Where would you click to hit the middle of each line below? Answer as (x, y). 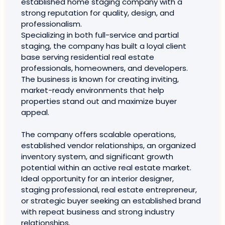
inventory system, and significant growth (97, 156)
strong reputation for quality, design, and (98, 13)
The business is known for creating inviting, (100, 79)
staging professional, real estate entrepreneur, (109, 190)
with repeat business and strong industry (98, 212)
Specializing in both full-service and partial (100, 35)
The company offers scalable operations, (98, 134)
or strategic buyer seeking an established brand (111, 201)
